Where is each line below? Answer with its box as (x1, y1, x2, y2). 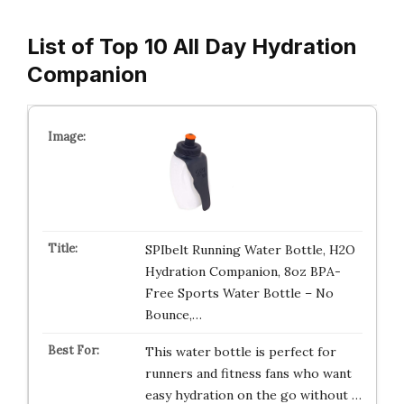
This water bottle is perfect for (144, 344, 336, 360)
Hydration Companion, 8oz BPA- (144, 263, 341, 280)
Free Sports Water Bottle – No (144, 285, 334, 301)
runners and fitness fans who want (144, 365, 352, 381)
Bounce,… (144, 307, 202, 323)
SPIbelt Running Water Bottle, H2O (144, 242, 355, 258)
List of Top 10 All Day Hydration (27, 33, 357, 60)
